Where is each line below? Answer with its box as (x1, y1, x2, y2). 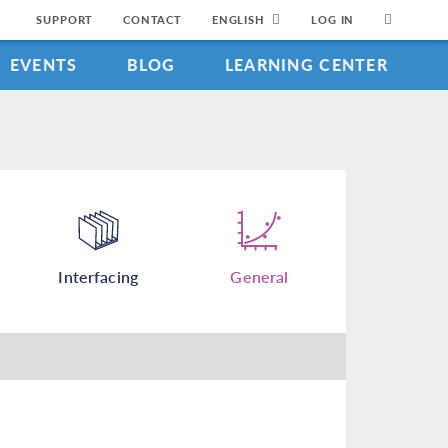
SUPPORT (36, 12, 94, 27)
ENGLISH (211, 12, 265, 27)
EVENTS (9, 53, 78, 76)
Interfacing (58, 265, 139, 288)
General (230, 265, 289, 288)
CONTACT (123, 12, 182, 27)
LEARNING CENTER (224, 53, 388, 76)
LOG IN (311, 12, 355, 27)
